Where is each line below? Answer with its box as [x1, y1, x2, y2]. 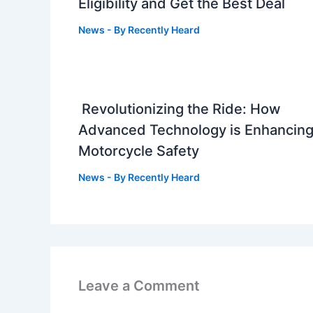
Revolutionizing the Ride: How [78, 101, 281, 118]
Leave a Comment [78, 277, 200, 295]
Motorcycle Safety [78, 143, 199, 160]
